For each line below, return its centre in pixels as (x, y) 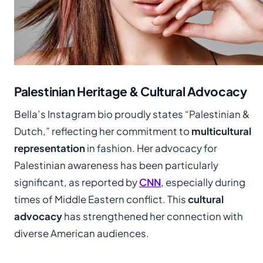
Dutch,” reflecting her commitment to (103, 131)
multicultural (221, 131)
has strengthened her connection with (153, 216)
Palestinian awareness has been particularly (116, 165)
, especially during (203, 182)
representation (50, 148)
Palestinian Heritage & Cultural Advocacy (131, 91)
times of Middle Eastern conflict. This (101, 199)
